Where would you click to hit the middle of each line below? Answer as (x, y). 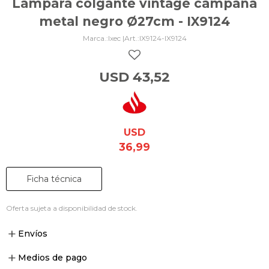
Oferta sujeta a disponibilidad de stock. (72, 208)
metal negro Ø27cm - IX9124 (134, 21)
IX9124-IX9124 (163, 38)
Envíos (33, 234)
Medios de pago (53, 258)
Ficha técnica (54, 179)
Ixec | (116, 38)
